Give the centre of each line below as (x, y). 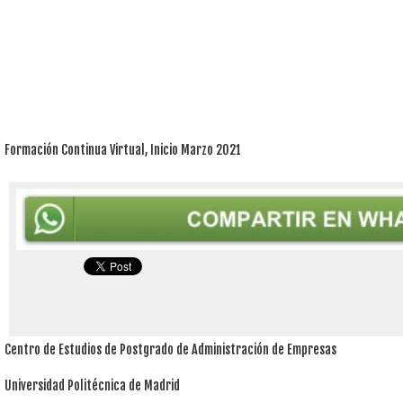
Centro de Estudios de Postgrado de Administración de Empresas (170, 350)
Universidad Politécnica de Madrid (92, 386)
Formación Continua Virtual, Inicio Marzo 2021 (123, 149)
